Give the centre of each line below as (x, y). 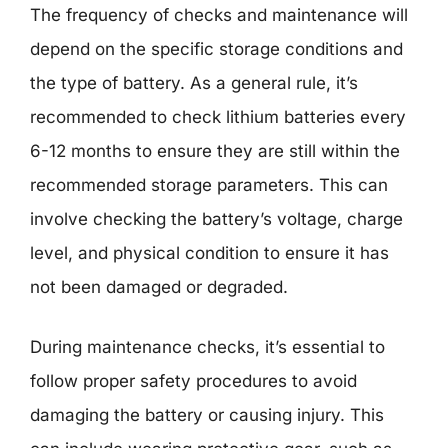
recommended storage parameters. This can (209, 185)
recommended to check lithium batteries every (218, 117)
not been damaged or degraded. (159, 287)
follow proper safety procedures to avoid (193, 380)
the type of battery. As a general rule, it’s (194, 83)
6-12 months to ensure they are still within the (215, 151)
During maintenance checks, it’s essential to (207, 346)
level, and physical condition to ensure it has (209, 253)
